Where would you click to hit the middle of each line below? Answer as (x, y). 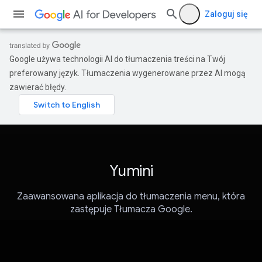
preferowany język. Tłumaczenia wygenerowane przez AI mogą (127, 73)
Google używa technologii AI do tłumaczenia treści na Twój (117, 59)
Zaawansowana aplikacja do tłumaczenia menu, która (131, 197)
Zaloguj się (226, 14)
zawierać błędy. (38, 87)
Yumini (131, 171)
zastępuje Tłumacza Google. (131, 210)
